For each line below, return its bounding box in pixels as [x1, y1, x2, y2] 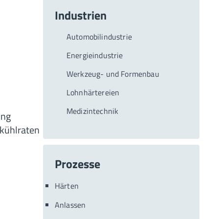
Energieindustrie [66, 49, 123, 61]
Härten [55, 180, 79, 192]
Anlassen [55, 199, 86, 211]
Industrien [55, 6, 107, 24]
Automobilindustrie [66, 31, 132, 43]
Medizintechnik [66, 105, 119, 117]
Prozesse [55, 155, 100, 173]
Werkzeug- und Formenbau [66, 68, 159, 80]
